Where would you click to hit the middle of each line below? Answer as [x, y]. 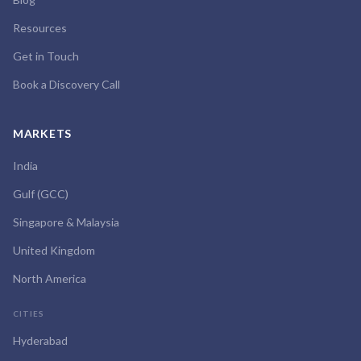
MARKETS [42, 133]
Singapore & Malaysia [66, 222]
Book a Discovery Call [66, 84]
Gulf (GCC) [41, 194]
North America [50, 278]
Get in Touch [46, 56]
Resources [40, 28]
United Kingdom [54, 250]
